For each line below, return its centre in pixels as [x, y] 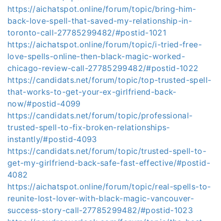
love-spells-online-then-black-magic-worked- [96, 56]
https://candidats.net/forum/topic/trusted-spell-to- [107, 151]
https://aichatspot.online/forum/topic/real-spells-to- [109, 186]
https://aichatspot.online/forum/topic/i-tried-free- [105, 44]
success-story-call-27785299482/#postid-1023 [100, 210]
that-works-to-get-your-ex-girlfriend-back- [92, 92]
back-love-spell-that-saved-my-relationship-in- [100, 21]
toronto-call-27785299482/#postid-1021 [87, 33]
